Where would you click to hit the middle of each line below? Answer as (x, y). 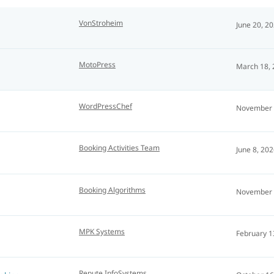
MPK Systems (102, 231)
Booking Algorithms (112, 190)
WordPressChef (106, 106)
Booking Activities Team (119, 148)
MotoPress (97, 65)
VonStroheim (101, 23)
